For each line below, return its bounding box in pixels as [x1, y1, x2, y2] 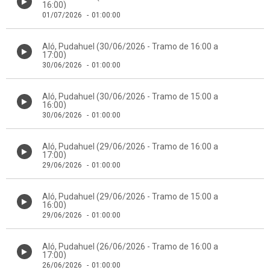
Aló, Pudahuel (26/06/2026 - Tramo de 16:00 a [42, 242, 218, 251]
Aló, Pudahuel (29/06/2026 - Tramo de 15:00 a [42, 192, 218, 201]
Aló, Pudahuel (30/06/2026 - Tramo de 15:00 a [42, 92, 218, 101]
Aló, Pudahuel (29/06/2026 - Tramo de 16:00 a [42, 142, 218, 151]
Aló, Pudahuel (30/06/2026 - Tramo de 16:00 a [42, 42, 218, 51]
